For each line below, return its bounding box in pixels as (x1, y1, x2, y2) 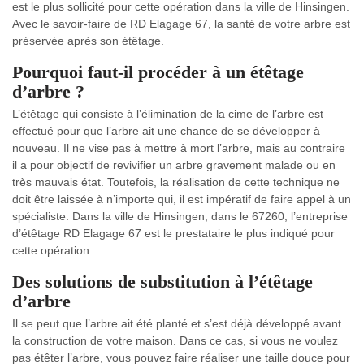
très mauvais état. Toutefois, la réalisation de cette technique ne (12, 175, 340, 188)
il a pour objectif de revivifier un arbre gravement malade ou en (12, 158, 336, 171)
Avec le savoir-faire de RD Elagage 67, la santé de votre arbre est (12, 16, 350, 30)
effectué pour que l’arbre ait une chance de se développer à (12, 123, 320, 137)
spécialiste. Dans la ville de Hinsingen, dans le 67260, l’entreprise (12, 209, 348, 223)
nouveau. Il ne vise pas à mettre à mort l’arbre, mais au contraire (12, 141, 345, 154)
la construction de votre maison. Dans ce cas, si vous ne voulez (12, 333, 338, 347)
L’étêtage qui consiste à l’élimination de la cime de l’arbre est (12, 106, 323, 120)
